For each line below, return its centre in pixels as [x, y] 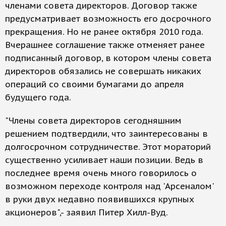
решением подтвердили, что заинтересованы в [106, 134]
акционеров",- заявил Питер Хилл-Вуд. [87, 212]
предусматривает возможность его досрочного [108, 19]
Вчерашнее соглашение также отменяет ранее [105, 45]
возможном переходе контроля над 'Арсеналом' [109, 186]
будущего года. [38, 97]
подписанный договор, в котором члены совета [108, 58]
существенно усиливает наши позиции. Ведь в [104, 160]
